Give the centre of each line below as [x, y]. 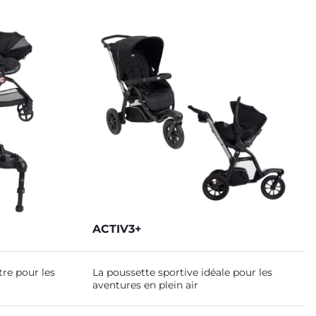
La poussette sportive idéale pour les [182, 272]
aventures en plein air [145, 285]
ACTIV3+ [117, 229]
